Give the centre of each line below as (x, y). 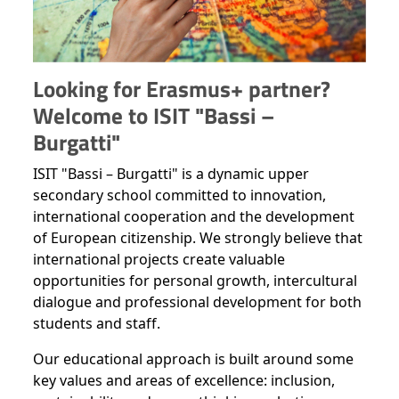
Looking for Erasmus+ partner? (182, 89)
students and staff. (97, 324)
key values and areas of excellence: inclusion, (184, 381)
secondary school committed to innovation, (179, 195)
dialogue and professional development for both (197, 302)
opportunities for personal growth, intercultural (195, 281)
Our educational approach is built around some (193, 359)
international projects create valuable (159, 260)
